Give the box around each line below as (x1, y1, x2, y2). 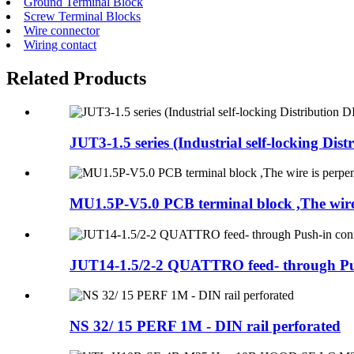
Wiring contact (24, 38, 96, 52)
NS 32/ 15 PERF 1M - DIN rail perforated (70, 317, 341, 334)
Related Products (6, 68, 146, 89)
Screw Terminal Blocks (24, 9, 141, 24)
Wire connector (24, 24, 100, 38)
